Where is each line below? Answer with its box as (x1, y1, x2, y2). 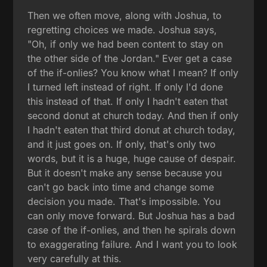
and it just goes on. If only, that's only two (27, 138, 216, 150)
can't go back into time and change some (27, 181, 215, 193)
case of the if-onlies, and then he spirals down (27, 223, 236, 236)
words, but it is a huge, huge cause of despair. (27, 152, 237, 164)
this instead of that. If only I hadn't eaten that (27, 95, 228, 107)
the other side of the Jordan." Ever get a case (27, 52, 232, 64)
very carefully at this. (27, 252, 122, 265)
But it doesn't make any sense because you (27, 166, 222, 179)
